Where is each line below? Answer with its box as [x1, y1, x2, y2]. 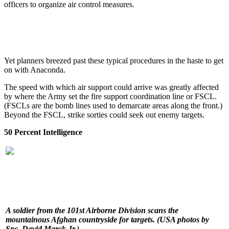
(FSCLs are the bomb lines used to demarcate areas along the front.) [4, 101, 222, 110]
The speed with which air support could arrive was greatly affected [4, 82, 219, 91]
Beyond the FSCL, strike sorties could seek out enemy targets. [4, 110, 204, 119]
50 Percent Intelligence [4, 127, 82, 136]
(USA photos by [157, 215, 209, 224]
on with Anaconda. [4, 65, 65, 74]
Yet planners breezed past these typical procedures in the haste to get [4, 56, 223, 65]
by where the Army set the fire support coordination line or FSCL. [4, 91, 217, 101]
